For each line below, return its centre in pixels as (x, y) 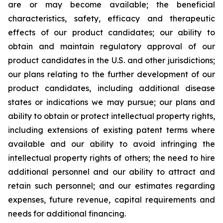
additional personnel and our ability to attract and (111, 172)
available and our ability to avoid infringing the (111, 144)
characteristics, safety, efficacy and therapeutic (111, 18)
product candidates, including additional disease (111, 88)
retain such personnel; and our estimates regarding (111, 186)
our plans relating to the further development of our (111, 74)
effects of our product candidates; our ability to (111, 32)
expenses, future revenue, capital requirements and (111, 200)
